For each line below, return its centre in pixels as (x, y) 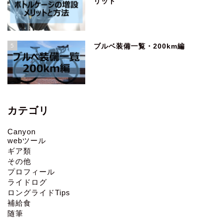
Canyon (22, 131)
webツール (27, 140)
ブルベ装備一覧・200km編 (139, 46)
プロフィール (31, 171)
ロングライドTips (39, 192)
